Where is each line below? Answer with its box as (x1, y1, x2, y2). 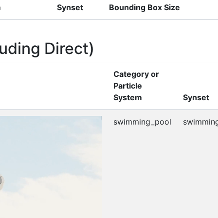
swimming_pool (113, 116, 171, 127)
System (113, 92, 142, 102)
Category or (113, 69, 159, 79)
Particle (113, 80, 142, 91)
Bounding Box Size (109, 2, 180, 12)
